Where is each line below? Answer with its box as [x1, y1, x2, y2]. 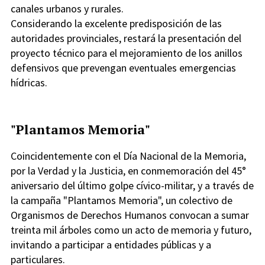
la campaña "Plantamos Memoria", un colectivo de [11, 193, 232, 208]
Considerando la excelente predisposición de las [11, 17, 222, 31]
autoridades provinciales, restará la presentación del [11, 31, 241, 46]
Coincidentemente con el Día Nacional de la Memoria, [11, 149, 246, 163]
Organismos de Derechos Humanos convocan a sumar [11, 208, 249, 222]
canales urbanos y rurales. [11, 2, 124, 16]
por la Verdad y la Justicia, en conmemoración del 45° [11, 164, 246, 178]
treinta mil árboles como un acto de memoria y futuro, [11, 223, 251, 237]
